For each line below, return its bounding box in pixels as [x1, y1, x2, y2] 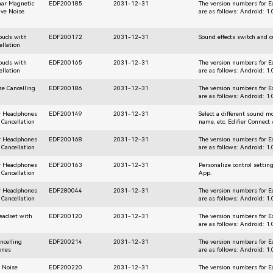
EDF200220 [49, 263, 83, 271]
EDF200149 [49, 110, 83, 117]
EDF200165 [49, 58, 83, 66]
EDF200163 [49, 161, 83, 168]
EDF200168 [49, 135, 83, 143]
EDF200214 [49, 238, 83, 245]
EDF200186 [49, 84, 83, 91]
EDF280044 [49, 186, 83, 194]
